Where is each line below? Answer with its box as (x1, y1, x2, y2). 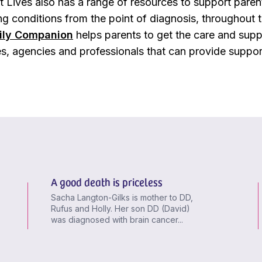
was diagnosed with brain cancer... (51, 214, 184, 225)
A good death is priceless (51, 174, 163, 189)
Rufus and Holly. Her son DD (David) (51, 203, 191, 213)
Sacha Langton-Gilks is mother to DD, (51, 192, 194, 202)
